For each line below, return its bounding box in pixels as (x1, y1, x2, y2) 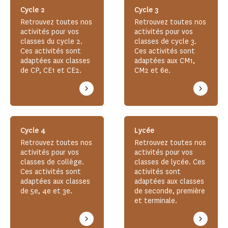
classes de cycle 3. (134, 37, 196, 47)
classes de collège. (20, 157, 84, 167)
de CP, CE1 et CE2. (20, 66, 81, 76)
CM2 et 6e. (134, 66, 170, 76)
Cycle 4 (20, 126, 46, 136)
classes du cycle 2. (20, 37, 82, 47)
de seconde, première (134, 186, 205, 196)
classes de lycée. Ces (134, 157, 205, 167)
